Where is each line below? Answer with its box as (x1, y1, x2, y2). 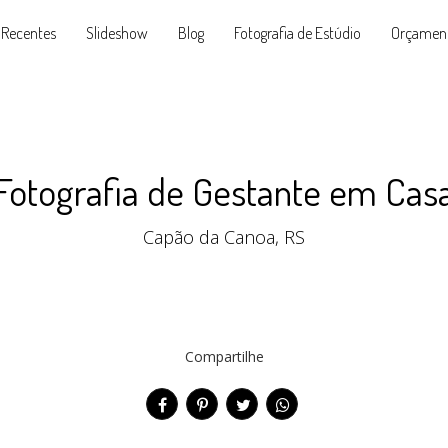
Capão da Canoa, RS (143, 225, 305, 249)
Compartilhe (184, 347, 264, 366)
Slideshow (85, 23, 148, 43)
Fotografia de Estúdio (233, 23, 361, 43)
